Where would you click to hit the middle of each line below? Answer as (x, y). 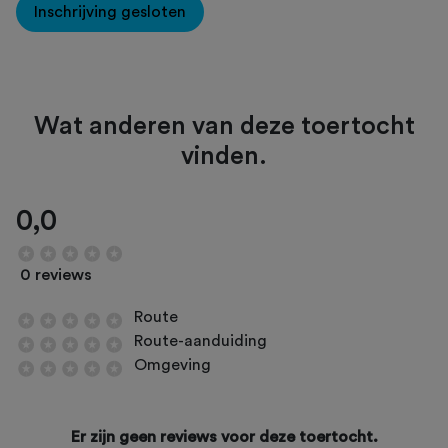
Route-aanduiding (200, 341)
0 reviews (56, 275)
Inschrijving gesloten (110, 12)
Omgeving (172, 365)
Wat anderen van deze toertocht (224, 127)
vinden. (224, 157)
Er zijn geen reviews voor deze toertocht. (224, 437)
